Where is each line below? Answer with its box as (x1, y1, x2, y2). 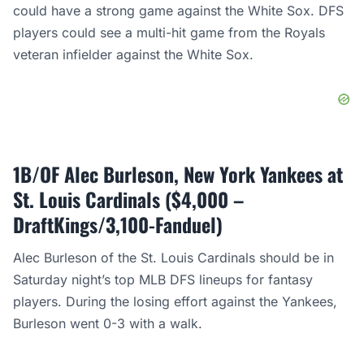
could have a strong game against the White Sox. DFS (13, 2, 344, 19)
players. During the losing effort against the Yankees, (13, 293, 337, 310)
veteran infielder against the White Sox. (13, 46, 258, 63)
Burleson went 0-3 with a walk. (13, 315, 206, 331)
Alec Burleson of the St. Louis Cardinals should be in (13, 249, 334, 266)
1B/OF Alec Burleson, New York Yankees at (13, 159, 343, 188)
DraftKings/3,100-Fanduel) (13, 210, 223, 239)
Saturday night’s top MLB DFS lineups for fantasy (13, 271, 313, 288)
